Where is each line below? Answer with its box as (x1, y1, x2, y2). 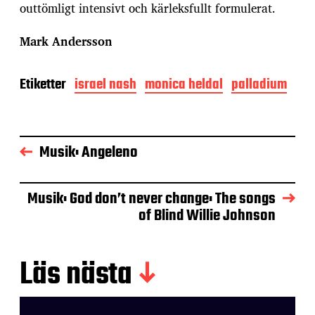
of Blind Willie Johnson (139, 203, 276, 228)
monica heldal (145, 73, 223, 96)
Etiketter (20, 73, 66, 96)
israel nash (75, 73, 136, 96)
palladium (231, 73, 287, 96)
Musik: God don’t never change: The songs (27, 186, 276, 211)
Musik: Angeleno (39, 140, 138, 165)
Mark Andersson (20, 31, 112, 51)
